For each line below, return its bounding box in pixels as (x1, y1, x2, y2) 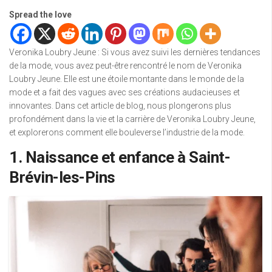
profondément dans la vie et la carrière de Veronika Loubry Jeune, (9, 114, 256, 124)
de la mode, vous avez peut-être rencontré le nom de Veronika (9, 61, 242, 71)
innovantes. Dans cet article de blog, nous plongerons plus (9, 101, 231, 111)
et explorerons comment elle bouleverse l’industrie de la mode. (9, 127, 245, 138)
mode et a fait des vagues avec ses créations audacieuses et (9, 87, 240, 98)
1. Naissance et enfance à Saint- (9, 148, 230, 167)
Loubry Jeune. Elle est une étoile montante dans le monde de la (9, 74, 244, 84)
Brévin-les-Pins (9, 168, 115, 187)
